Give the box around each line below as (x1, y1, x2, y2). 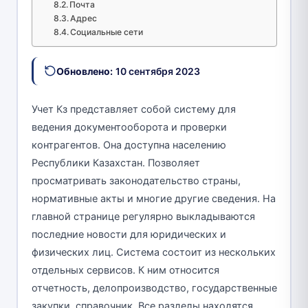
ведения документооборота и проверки (31, 120, 227, 133)
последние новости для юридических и (31, 228, 226, 241)
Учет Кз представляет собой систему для (31, 102, 236, 115)
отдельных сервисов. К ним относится (31, 263, 219, 276)
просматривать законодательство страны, (31, 174, 241, 187)
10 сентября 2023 (115, 65, 200, 77)
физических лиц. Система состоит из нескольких (31, 245, 276, 258)
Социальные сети (70, 26, 144, 37)
